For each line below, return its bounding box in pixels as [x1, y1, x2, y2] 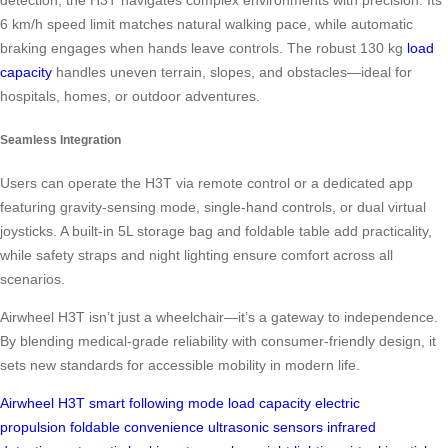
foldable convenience [70, 418, 204, 435]
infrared [327, 418, 376, 435]
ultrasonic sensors [208, 418, 323, 435]
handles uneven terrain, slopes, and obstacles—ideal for [52, 64, 412, 81]
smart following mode [89, 394, 224, 411]
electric [315, 394, 360, 411]
